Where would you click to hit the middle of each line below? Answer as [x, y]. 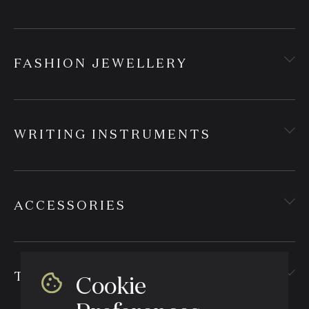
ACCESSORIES [70, 206]
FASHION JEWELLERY [101, 64]
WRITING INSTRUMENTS [112, 135]
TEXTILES [54, 277]
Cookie [111, 286]
